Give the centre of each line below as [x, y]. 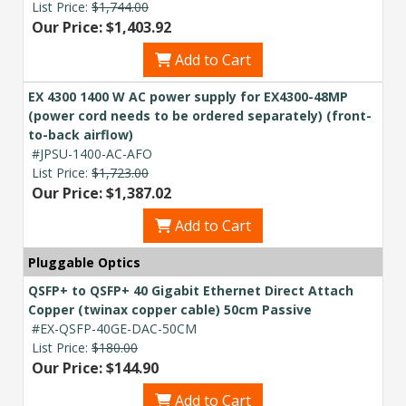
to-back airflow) [81, 134]
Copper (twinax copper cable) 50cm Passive [170, 309]
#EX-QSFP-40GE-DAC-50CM [114, 328]
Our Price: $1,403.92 [101, 27]
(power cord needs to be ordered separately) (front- [200, 115]
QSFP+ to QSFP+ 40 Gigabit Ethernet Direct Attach [191, 290]
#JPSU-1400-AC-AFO [92, 153]
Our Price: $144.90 [95, 367]
